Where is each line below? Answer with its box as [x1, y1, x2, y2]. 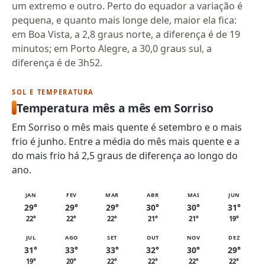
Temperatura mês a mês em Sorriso [17, 99, 214, 116]
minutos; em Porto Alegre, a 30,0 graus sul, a [12, 42, 212, 56]
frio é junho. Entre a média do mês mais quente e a [12, 135, 240, 148]
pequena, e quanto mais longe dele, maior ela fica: [12, 14, 237, 27]
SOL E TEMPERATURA [12, 88, 94, 97]
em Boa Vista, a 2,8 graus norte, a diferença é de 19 [12, 28, 241, 41]
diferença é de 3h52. [12, 56, 103, 70]
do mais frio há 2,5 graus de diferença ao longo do [12, 149, 238, 163]
